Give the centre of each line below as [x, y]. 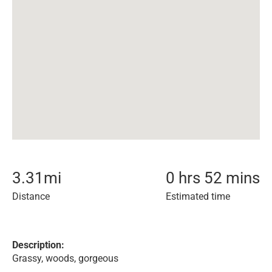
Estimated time [198, 196]
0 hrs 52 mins [213, 178]
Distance [31, 196]
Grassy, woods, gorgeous [65, 258]
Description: [38, 245]
